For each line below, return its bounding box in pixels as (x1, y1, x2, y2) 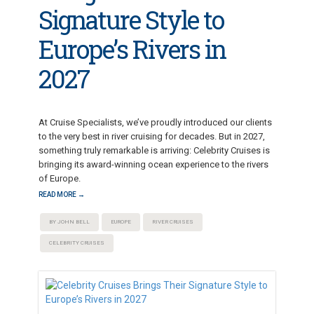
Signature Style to (39, 3, 224, 36)
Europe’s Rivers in (39, 32, 226, 66)
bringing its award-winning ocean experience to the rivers (39, 159, 268, 170)
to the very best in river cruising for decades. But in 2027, (39, 131, 265, 142)
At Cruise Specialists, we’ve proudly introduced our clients (39, 117, 272, 128)
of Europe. (39, 173, 81, 184)
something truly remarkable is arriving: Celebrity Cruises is (39, 145, 270, 156)
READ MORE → (39, 191, 85, 198)
